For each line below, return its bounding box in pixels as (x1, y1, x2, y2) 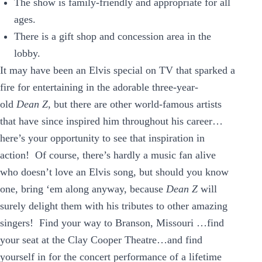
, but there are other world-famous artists (48, 98, 222, 110)
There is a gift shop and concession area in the (14, 30, 211, 42)
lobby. (14, 47, 40, 59)
